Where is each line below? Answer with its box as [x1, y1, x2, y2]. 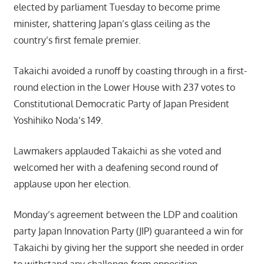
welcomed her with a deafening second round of [13, 161, 218, 173]
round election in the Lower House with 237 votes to [13, 81, 235, 93]
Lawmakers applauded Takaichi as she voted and [13, 144, 221, 157]
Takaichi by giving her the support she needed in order [13, 241, 244, 253]
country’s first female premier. [13, 34, 141, 46]
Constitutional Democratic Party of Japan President [13, 97, 229, 110]
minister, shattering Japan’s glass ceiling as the [13, 17, 210, 29]
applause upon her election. [13, 177, 131, 190]
